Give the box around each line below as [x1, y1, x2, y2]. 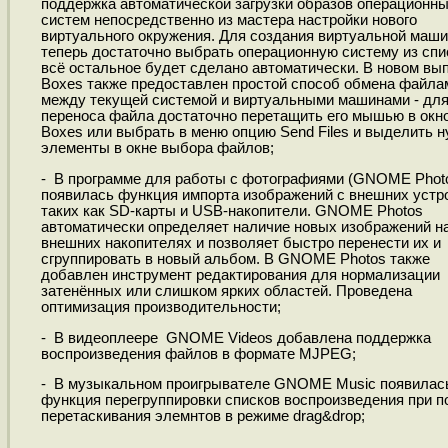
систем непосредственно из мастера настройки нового [40, 12, 417, 29]
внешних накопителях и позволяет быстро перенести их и [40, 234, 441, 251]
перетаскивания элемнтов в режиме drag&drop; [40, 408, 365, 425]
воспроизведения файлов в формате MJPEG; [40, 345, 356, 362]
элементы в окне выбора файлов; [40, 140, 274, 157]
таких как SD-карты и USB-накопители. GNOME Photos [40, 202, 423, 219]
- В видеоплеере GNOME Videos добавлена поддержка [40, 329, 431, 346]
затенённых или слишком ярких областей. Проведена [40, 282, 412, 299]
